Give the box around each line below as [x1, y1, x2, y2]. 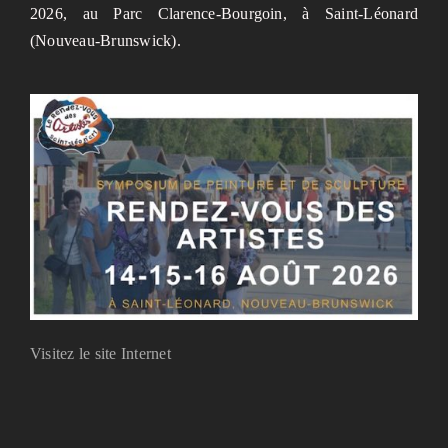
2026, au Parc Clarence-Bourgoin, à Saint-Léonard [29, 5, 419, 23]
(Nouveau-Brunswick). [29, 32, 181, 50]
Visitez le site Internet [29, 344, 171, 362]
